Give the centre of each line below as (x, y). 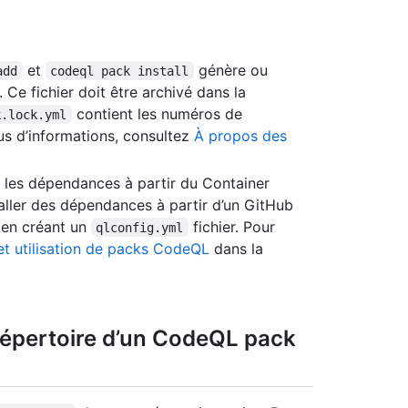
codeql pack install (120, 71)
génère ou (233, 70)
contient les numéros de (159, 113)
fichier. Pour (234, 226)
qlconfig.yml (140, 227)
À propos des (240, 135)
